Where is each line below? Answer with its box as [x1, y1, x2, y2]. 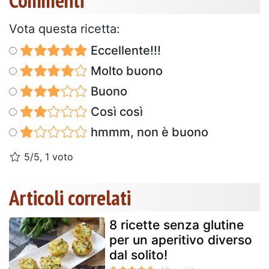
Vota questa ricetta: [9, 21, 120, 36]
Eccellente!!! [87, 43, 161, 58]
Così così [87, 104, 143, 119]
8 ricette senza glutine [109, 217, 244, 232]
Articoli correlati [9, 183, 131, 211]
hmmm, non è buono [87, 124, 208, 139]
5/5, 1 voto [21, 150, 73, 163]
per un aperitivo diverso [109, 232, 252, 247]
